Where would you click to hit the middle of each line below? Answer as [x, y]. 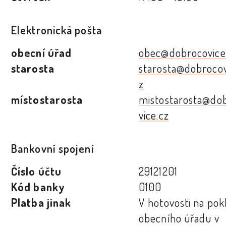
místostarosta [47, 100]
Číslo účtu [36, 171]
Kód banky [38, 187]
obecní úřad [42, 53]
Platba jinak [41, 203]
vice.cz [154, 115]
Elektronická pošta [56, 30]
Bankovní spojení [53, 149]
